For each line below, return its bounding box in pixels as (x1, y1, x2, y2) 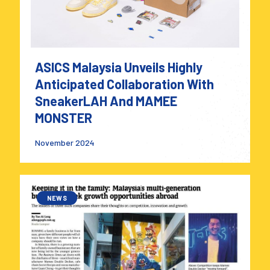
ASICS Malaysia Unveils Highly (35, 58, 202, 75)
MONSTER (35, 109, 92, 125)
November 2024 (35, 137, 95, 148)
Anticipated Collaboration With (35, 75, 214, 92)
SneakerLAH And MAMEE (35, 92, 177, 108)
